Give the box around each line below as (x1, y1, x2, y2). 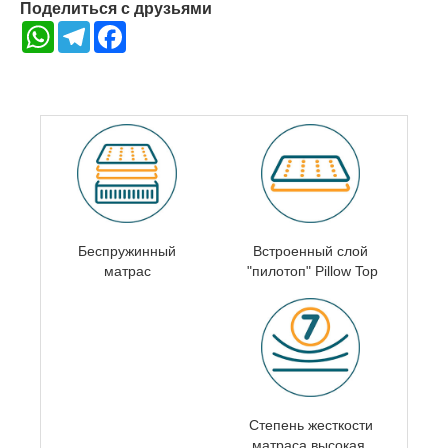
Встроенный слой (253, 242, 368, 259)
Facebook (126, 20, 189, 37)
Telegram (90, 20, 149, 37)
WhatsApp (54, 20, 119, 37)
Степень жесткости (248, 416, 373, 433)
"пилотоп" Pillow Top (243, 262, 378, 279)
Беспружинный (78, 242, 176, 259)
